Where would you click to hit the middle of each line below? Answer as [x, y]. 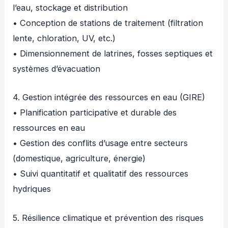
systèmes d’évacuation [57, 69]
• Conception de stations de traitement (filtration [108, 23]
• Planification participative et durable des [95, 113]
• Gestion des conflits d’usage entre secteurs [101, 143]
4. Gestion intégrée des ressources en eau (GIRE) [109, 97]
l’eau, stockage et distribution [70, 8]
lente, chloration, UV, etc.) [64, 38]
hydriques [32, 189]
